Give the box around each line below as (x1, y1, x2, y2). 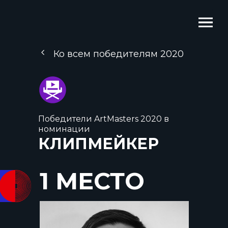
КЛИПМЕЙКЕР (38, 134, 159, 153)
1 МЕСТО (40, 166, 145, 195)
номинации (38, 124, 90, 134)
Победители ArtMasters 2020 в (38, 114, 169, 124)
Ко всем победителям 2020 (53, 48, 184, 60)
